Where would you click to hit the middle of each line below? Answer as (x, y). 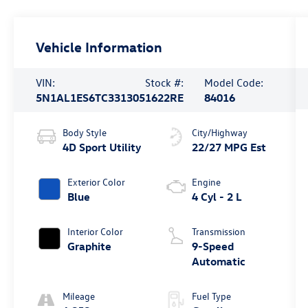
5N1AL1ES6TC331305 (91, 98)
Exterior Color (97, 182)
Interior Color (96, 232)
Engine (206, 182)
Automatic (218, 262)
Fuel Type (211, 296)
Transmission (218, 232)
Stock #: (165, 83)
